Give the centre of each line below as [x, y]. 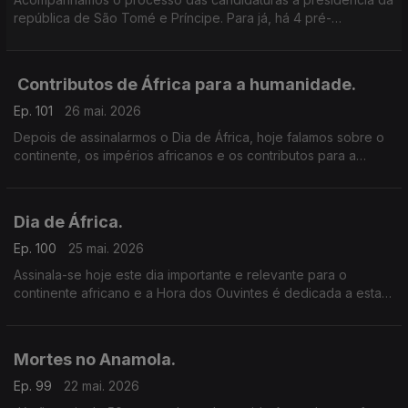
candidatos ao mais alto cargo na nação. [137, 36]
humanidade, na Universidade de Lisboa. [138, 173]
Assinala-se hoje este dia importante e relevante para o [180, 275]
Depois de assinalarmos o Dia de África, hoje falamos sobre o [199, 137]
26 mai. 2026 [103, 111]
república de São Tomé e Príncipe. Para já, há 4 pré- [173, 18]
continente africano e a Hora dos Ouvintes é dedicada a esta [198, 293]
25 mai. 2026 [106, 248]
